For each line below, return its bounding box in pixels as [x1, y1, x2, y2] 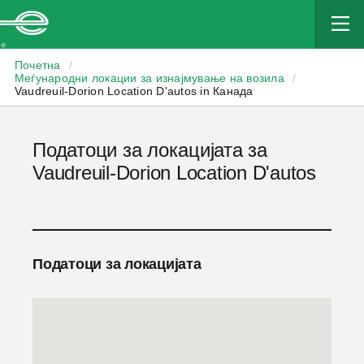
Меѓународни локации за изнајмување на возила [14, 71, 284, 84]
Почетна [14, 58, 61, 71]
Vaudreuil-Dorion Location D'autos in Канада [14, 84, 253, 97]
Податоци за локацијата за [32, 139, 267, 161]
